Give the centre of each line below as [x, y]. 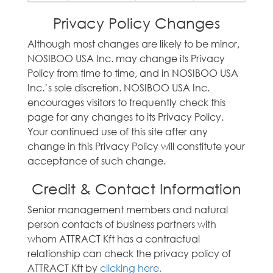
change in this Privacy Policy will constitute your [136, 146]
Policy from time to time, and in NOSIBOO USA [133, 73]
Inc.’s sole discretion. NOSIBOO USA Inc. [119, 87]
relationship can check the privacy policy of [129, 253]
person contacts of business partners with [122, 224]
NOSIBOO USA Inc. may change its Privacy [126, 58]
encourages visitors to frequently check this [126, 102]
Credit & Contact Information [136, 188]
